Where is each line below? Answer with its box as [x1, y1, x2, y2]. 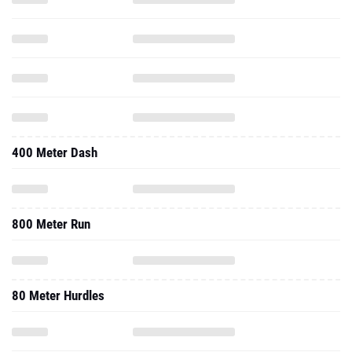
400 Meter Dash [12, 145, 97, 160]
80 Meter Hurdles [12, 288, 104, 303]
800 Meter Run [12, 216, 90, 232]
